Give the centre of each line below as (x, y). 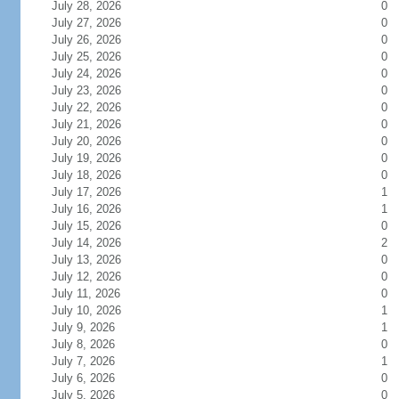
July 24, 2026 (97, 73)
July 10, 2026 (97, 310)
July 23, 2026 (97, 90)
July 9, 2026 (94, 327)
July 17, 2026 (97, 192)
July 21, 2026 (97, 124)
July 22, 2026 (97, 107)
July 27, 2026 (97, 23)
